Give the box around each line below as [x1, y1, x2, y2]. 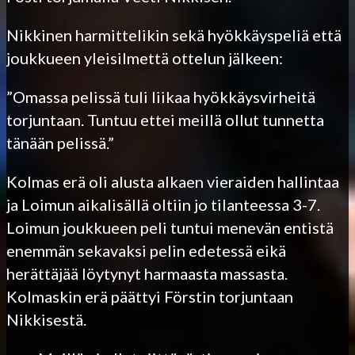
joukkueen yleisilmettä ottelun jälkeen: [6, 48, 283, 67]
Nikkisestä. [6, 309, 86, 329]
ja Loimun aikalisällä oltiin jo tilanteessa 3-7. [6, 194, 320, 214]
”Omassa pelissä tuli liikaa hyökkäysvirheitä [6, 86, 315, 106]
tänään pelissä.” [6, 132, 114, 152]
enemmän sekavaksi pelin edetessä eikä [6, 240, 286, 260]
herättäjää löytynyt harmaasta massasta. [6, 263, 288, 283]
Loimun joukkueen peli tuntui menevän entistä [6, 217, 334, 237]
